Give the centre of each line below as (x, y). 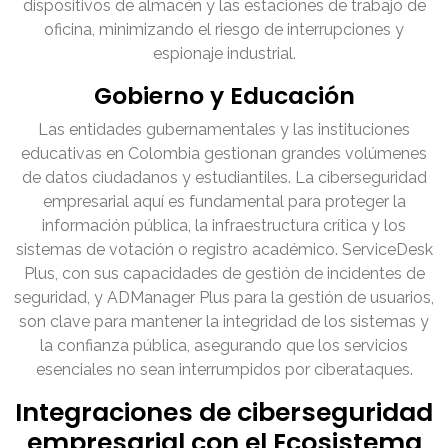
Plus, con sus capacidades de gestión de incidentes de (224, 274)
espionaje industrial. (224, 54)
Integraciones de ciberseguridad (224, 413)
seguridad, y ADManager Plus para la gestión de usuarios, (224, 298)
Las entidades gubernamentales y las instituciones (224, 130)
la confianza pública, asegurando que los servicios (224, 346)
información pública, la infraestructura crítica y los (224, 226)
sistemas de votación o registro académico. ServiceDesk (224, 250)
